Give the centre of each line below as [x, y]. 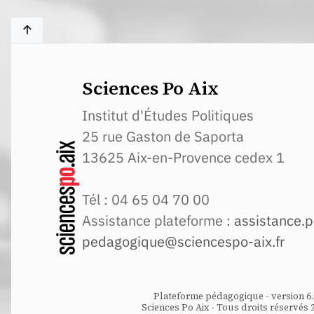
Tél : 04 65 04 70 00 [146, 199]
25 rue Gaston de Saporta [163, 136]
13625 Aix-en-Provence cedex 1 [183, 157]
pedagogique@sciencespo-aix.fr [183, 241]
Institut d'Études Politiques [168, 115]
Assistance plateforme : [158, 220]
